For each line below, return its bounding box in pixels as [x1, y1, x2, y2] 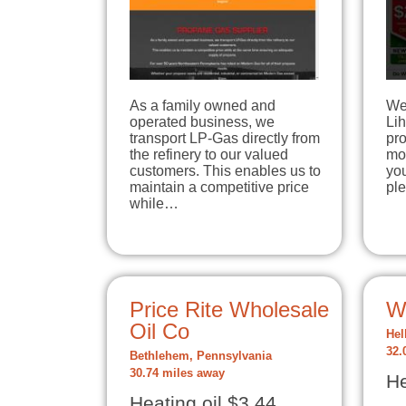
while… [130, 195, 179, 211]
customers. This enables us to [130, 162, 321, 179]
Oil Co [130, 318, 189, 343]
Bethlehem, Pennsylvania [130, 349, 272, 362]
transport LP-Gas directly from [130, 130, 320, 146]
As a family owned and [130, 97, 275, 113]
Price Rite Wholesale [130, 296, 329, 322]
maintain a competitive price [130, 179, 309, 195]
